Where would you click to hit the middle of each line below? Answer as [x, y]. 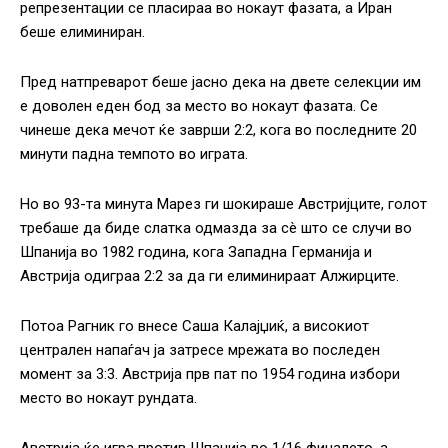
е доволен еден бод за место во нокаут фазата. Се [199, 106]
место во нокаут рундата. [108, 398]
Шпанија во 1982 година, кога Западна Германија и [196, 252]
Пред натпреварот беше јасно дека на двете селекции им [220, 82]
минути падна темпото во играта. [134, 154]
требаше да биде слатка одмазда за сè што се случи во [216, 228]
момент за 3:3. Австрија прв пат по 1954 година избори [210, 374]
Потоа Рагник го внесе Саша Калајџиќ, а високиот [194, 326]
